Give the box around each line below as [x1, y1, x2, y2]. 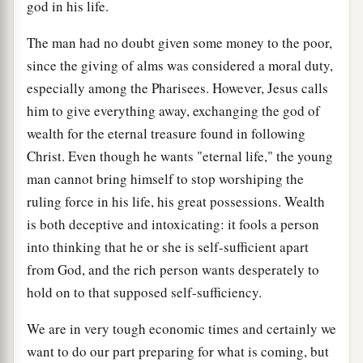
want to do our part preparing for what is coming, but [27, 341, 329, 361]
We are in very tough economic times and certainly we [27, 318, 336, 338]
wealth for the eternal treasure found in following [27, 123, 305, 143]
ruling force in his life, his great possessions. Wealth [27, 191, 325, 211]
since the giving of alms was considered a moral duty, [27, 55, 333, 75]
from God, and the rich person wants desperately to [27, 259, 319, 279]
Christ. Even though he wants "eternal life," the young [27, 146, 333, 165]
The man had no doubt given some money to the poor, [27, 32, 332, 52]
